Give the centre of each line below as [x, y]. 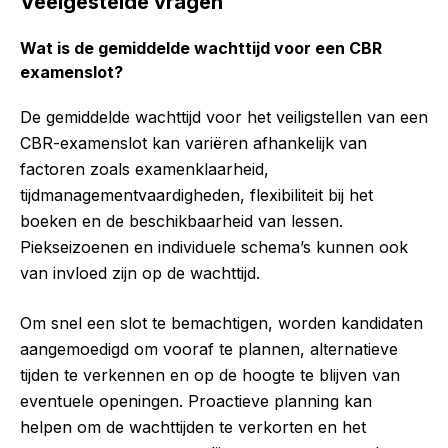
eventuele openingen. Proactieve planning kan [196, 401]
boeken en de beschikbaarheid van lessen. [181, 221]
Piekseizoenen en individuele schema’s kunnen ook [214, 247]
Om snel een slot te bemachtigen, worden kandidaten [221, 323]
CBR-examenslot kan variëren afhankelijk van [193, 143]
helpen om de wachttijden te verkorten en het [193, 427]
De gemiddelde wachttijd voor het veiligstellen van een [224, 117]
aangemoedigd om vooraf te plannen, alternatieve [209, 349]
